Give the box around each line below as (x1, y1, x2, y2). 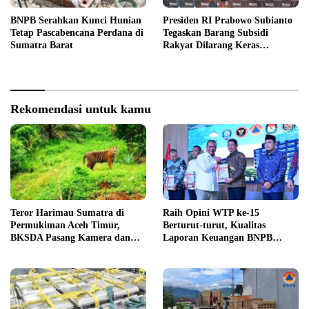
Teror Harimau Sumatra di (10, 208, 124, 219)
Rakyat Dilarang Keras (163, 39, 259, 50)
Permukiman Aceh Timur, (10, 220, 120, 231)
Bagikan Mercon (10, 245, 79, 256)
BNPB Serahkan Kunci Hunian (10, 14, 141, 26)
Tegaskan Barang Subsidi (163, 27, 268, 38)
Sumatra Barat (10, 39, 73, 50)
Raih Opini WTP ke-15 (163, 208, 259, 219)
